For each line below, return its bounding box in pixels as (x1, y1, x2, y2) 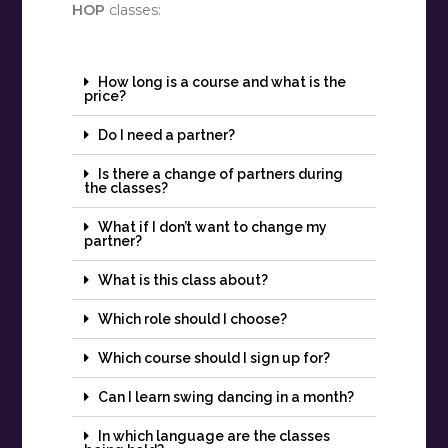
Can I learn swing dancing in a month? (98, 389, 355, 406)
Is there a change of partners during (98, 166, 344, 183)
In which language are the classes (98, 428, 331, 445)
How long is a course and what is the (98, 74, 347, 91)
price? (84, 88, 127, 105)
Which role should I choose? (98, 311, 288, 328)
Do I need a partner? (98, 127, 236, 144)
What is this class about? (98, 272, 269, 289)
